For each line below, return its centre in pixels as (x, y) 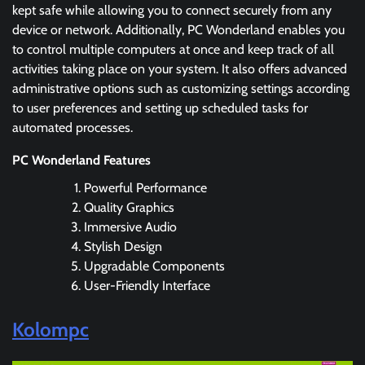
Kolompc (51, 329)
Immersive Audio (130, 226)
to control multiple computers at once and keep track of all (173, 49)
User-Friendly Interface (147, 285)
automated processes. (73, 127)
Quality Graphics (129, 207)
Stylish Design (123, 246)
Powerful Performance (145, 187)
